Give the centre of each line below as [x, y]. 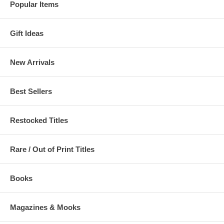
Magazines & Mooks [45, 207]
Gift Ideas [27, 33]
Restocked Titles [39, 120]
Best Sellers [31, 91]
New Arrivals [32, 62]
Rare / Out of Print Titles [52, 149]
